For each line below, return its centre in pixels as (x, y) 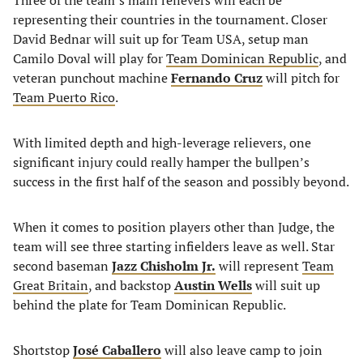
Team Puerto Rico (64, 97)
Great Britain (51, 285)
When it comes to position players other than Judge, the (174, 227)
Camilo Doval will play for (90, 58)
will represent (259, 266)
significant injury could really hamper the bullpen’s (161, 162)
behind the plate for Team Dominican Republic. (149, 305)
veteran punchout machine (92, 78)
